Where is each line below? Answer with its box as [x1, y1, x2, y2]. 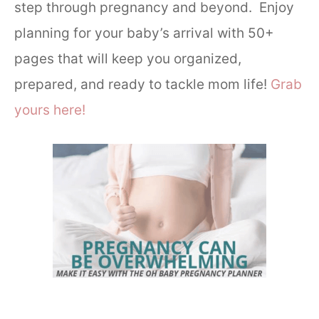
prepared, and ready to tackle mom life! [14, 76, 267, 93]
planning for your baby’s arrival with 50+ [14, 25, 274, 42]
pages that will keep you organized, [14, 51, 241, 68]
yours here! [14, 102, 85, 119]
